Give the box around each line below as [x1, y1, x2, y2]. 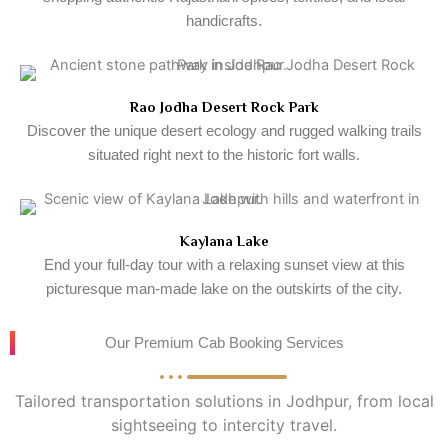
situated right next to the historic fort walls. [88, 147, 360, 163]
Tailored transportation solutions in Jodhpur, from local [14, 391, 434, 411]
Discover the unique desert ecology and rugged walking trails [26, 123, 422, 139]
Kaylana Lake [179, 233, 269, 249]
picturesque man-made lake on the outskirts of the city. [46, 281, 402, 297]
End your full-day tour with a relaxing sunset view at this [43, 257, 405, 273]
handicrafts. [186, 13, 262, 29]
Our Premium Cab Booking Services [104, 335, 344, 351]
